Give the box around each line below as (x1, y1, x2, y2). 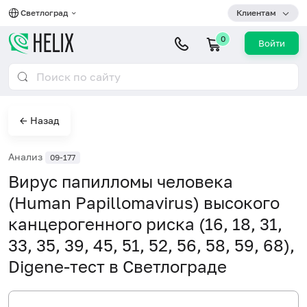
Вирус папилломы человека (8, 171, 233, 191)
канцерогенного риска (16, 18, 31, (8, 213, 282, 234)
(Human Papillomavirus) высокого (8, 192, 280, 212)
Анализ (8, 151, 45, 162)
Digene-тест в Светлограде (8, 256, 227, 276)
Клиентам (236, 8, 276, 18)
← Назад (20, 114, 59, 126)
